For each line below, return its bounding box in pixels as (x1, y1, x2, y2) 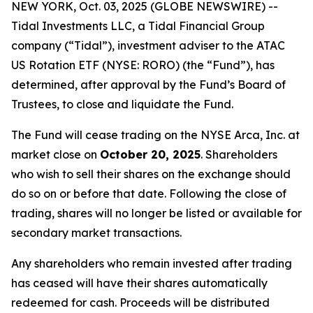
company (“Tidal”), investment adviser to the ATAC (11, 38, 285, 52)
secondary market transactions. (11, 226, 182, 240)
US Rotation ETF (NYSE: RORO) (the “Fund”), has (11, 58, 275, 72)
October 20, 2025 (100, 147, 201, 161)
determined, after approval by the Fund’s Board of (11, 78, 286, 92)
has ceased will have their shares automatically (11, 276, 268, 290)
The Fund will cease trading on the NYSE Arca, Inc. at (11, 128, 300, 142)
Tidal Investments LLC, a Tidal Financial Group (11, 19, 265, 33)
